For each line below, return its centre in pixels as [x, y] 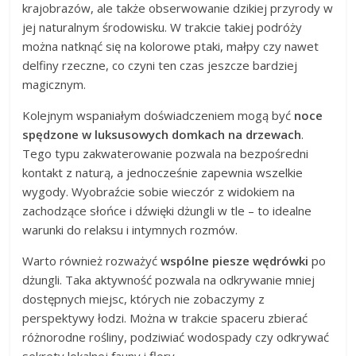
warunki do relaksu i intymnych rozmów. [130, 229]
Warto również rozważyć [92, 260]
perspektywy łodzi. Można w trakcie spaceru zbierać [165, 317]
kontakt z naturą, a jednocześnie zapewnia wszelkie [163, 172]
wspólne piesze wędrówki [235, 260]
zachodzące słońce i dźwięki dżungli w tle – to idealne [167, 210]
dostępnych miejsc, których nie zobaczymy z [144, 298]
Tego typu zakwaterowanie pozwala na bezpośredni [166, 153]
